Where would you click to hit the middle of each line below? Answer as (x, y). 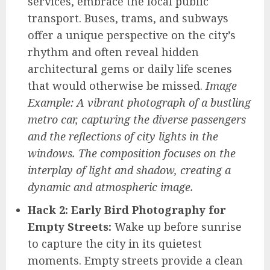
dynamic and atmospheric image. (111, 187)
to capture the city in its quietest (115, 244)
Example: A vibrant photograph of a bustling (139, 103)
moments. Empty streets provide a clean (135, 261)
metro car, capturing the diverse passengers (137, 120)
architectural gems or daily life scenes (130, 69)
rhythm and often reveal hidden (113, 52)
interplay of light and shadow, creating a (129, 170)
